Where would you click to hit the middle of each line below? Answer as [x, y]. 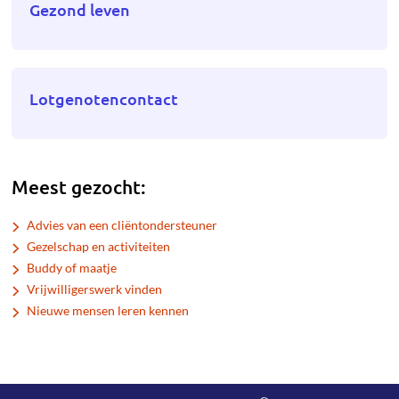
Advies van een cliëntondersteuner [122, 225]
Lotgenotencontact [104, 98]
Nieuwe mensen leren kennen [108, 310]
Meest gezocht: [79, 187]
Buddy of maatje [72, 268]
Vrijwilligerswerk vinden [95, 289]
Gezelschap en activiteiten [99, 246]
